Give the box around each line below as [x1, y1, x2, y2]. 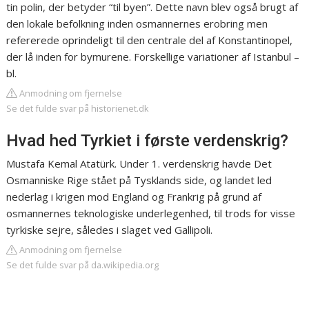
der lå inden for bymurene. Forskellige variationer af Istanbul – [6, 50, 300, 64]
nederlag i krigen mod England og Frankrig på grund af [6, 190, 262, 204]
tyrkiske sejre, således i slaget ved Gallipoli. [6, 223, 213, 237]
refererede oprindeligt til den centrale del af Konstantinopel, [6, 33, 293, 48]
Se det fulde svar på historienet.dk [6, 102, 150, 115]
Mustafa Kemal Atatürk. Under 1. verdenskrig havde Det [6, 157, 272, 171]
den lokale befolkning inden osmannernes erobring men [6, 17, 268, 31]
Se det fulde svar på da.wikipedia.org [6, 259, 159, 272]
